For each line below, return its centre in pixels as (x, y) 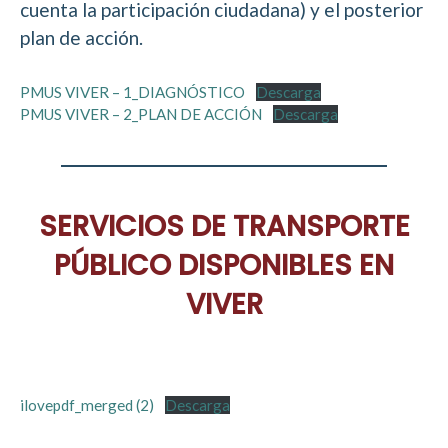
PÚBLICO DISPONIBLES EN (224, 265)
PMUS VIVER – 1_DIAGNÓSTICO (132, 91)
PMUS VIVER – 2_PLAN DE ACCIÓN (141, 113)
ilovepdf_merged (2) (87, 404)
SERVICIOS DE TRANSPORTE (224, 226)
